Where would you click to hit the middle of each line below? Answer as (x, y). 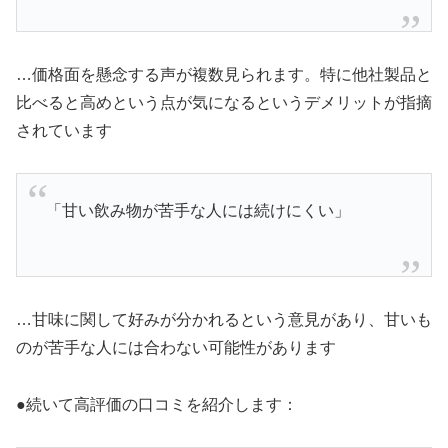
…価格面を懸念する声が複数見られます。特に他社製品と (224, 74)
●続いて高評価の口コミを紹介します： (157, 404)
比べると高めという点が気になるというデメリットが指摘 (224, 102)
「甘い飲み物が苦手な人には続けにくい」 (197, 210)
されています (64, 130)
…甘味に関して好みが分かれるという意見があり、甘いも (224, 319)
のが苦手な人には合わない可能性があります (176, 347)
